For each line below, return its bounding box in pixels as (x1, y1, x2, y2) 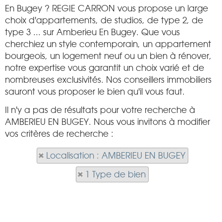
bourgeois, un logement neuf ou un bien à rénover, (5, 51, 212, 61)
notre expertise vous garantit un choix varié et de (5, 63, 204, 73)
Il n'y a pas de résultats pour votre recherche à (5, 105, 195, 115)
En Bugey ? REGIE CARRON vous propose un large (5, 3, 208, 13)
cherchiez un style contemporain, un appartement (5, 39, 211, 49)
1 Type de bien (85, 169, 146, 179)
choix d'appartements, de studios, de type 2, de (5, 15, 203, 25)
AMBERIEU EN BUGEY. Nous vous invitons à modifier (5, 117, 210, 127)
